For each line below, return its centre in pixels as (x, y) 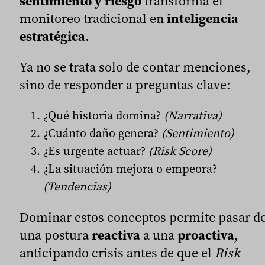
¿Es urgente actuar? (96, 151)
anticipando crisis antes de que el (117, 253)
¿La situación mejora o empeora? (130, 169)
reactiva (116, 235)
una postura (56, 235)
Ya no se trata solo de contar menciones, (135, 67)
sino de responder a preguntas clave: (125, 85)
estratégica (52, 36)
